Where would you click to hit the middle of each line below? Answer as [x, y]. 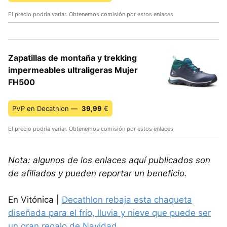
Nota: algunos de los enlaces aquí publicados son [109, 160]
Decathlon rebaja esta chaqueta [127, 200]
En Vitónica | [35, 200]
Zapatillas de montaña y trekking [72, 58]
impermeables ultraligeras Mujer [73, 70]
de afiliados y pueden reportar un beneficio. [98, 174]
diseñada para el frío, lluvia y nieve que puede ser [109, 213]
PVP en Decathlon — [46, 109]
